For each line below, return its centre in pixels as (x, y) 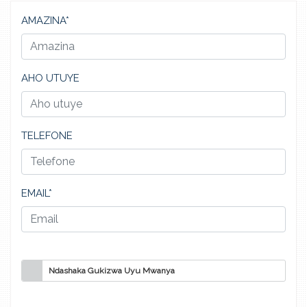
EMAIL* (37, 193)
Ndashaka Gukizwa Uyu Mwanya (112, 270)
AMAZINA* (45, 20)
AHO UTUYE (50, 78)
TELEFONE (47, 135)
